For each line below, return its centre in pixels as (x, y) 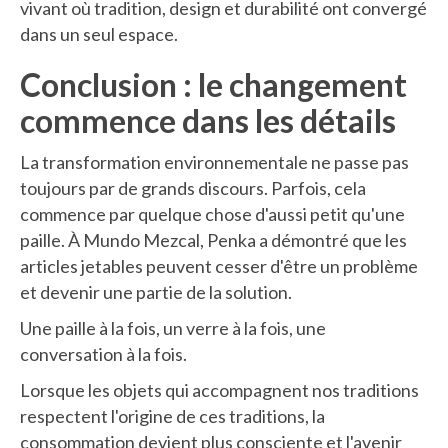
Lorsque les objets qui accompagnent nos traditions (219, 390)
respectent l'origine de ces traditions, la (172, 416)
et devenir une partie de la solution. (156, 292)
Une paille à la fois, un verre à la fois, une (173, 328)
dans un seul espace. (99, 34)
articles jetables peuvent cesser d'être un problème (219, 266)
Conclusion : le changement (213, 85)
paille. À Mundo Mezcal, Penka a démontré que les (213, 240)
